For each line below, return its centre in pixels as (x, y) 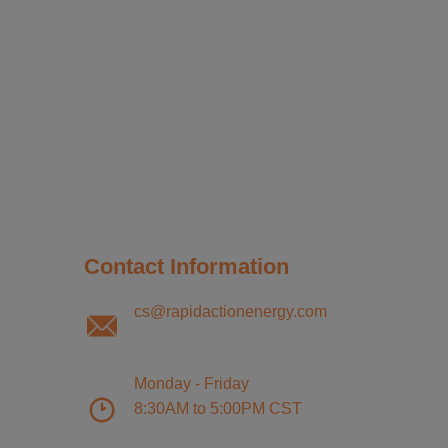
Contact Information (186, 266)
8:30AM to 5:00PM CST (217, 409)
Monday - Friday (191, 384)
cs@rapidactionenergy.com (230, 312)
